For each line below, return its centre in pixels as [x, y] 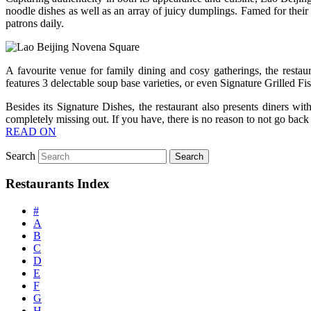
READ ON [31, 131]
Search [20, 155]
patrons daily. [35, 23]
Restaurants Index [58, 184]
